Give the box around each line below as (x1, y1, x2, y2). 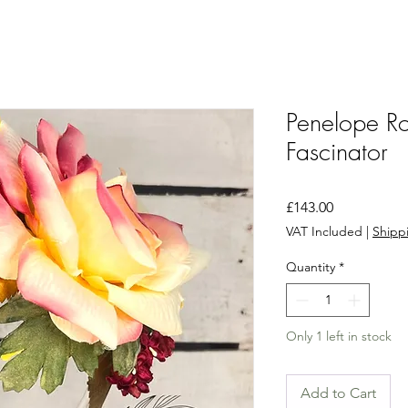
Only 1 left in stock (286, 327, 392, 344)
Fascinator (286, 135, 388, 168)
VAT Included (286, 222, 362, 240)
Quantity (286, 258, 335, 275)
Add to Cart (301, 383, 376, 402)
